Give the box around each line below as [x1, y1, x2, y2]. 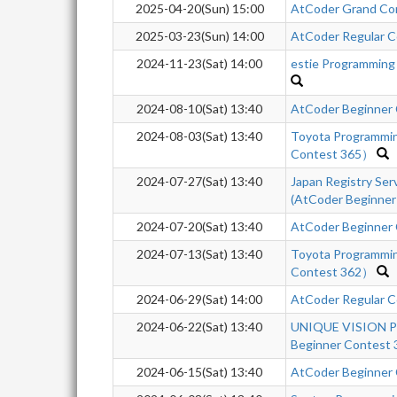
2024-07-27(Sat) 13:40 [136, 174, 262, 189]
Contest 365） [291, 146, 374, 161]
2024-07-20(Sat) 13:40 [136, 219, 262, 234]
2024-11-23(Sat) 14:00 [136, 56, 262, 71]
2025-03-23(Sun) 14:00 [135, 28, 264, 43]
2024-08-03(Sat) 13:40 [136, 128, 262, 144]
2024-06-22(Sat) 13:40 [136, 319, 262, 334]
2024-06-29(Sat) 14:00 [136, 292, 262, 307]
